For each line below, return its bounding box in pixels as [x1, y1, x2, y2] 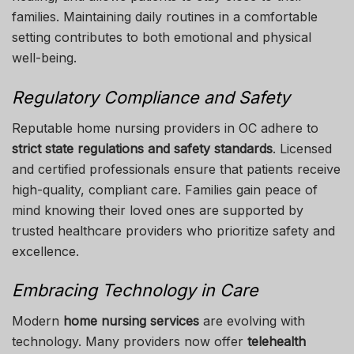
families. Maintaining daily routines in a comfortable [12, 9, 318, 25]
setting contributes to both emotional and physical [12, 29, 311, 46]
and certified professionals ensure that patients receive [12, 160, 341, 177]
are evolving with [199, 312, 305, 329]
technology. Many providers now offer [12, 333, 247, 349]
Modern [12, 312, 63, 329]
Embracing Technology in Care [12, 280, 258, 301]
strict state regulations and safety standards [12, 140, 273, 156]
